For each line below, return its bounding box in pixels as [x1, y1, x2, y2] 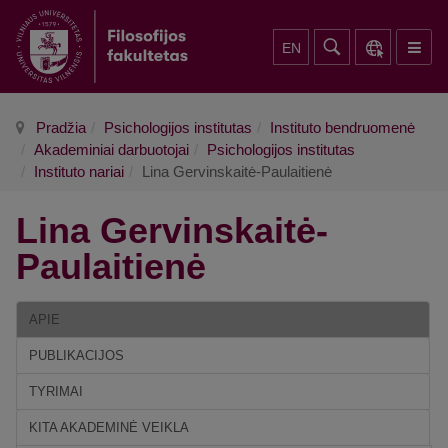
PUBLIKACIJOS [29, 348, 124, 363]
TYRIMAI [29, 384, 83, 399]
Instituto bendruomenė [270, 119, 415, 136]
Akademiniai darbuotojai [34, 141, 189, 158]
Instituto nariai [34, 163, 124, 180]
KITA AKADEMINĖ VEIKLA [29, 420, 189, 435]
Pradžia [36, 119, 86, 136]
